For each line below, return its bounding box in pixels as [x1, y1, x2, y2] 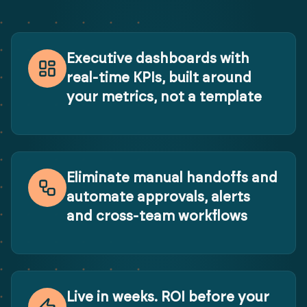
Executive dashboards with [66, 52, 249, 66]
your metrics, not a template [66, 90, 262, 104]
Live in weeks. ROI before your [66, 291, 269, 304]
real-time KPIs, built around [66, 71, 251, 85]
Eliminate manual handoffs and [66, 171, 278, 185]
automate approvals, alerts [66, 191, 250, 204]
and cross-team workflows [66, 210, 247, 223]
